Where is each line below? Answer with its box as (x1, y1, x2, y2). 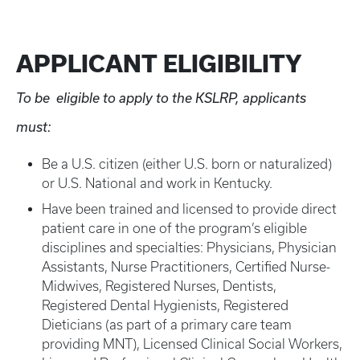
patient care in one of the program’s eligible (42, 221, 307, 235)
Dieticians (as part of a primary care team (42, 317, 292, 332)
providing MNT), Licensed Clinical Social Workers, (42, 337, 342, 351)
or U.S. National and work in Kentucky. (42, 176, 272, 190)
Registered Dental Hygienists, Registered (42, 298, 288, 313)
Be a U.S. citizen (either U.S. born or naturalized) (42, 157, 332, 171)
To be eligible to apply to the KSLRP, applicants (16, 91, 306, 105)
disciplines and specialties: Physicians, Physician (42, 240, 337, 255)
